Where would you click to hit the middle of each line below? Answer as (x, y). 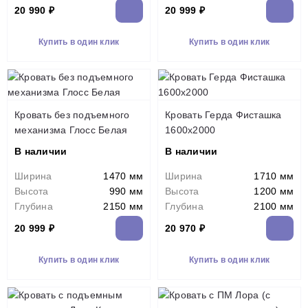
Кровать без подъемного (72, 115)
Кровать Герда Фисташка (223, 115)
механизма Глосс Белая (71, 130)
